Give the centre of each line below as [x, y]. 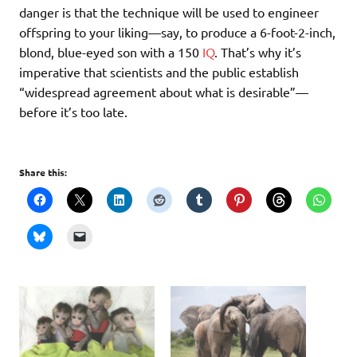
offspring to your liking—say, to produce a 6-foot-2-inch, [177, 31]
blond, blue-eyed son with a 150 [111, 51]
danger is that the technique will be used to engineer [169, 12]
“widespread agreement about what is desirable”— [164, 91]
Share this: [43, 172]
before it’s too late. [73, 111]
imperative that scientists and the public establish [159, 71]
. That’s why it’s [258, 51]
